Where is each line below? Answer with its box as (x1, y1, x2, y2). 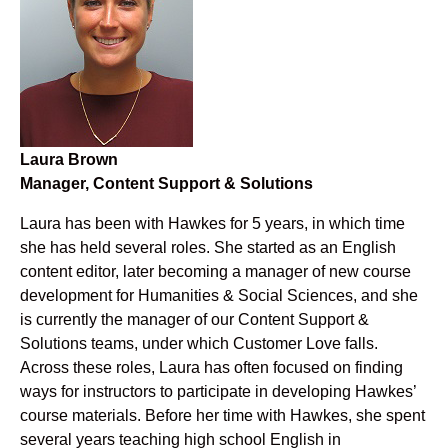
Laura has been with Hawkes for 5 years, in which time (20, 213, 405, 232)
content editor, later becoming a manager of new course (20, 261, 411, 280)
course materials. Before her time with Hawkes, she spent (20, 405, 425, 424)
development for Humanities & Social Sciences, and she (20, 285, 418, 304)
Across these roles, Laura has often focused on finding (20, 357, 403, 376)
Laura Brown (20, 149, 118, 168)
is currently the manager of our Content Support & (20, 309, 369, 328)
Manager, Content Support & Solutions (20, 173, 313, 192)
